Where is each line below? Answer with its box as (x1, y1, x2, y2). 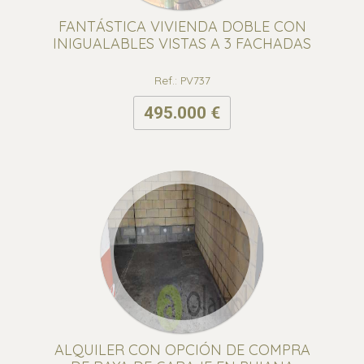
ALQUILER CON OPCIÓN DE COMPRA (54, 340, 310, 359)
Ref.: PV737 (154, 73, 210, 87)
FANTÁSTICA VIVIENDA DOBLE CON (58, 17, 306, 36)
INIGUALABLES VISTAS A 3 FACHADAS (53, 34, 311, 53)
